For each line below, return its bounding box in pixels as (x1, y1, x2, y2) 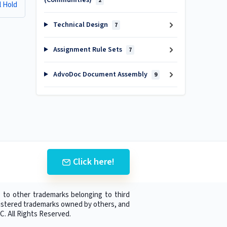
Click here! (73, 156, 115, 168)
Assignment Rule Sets (51, 45, 124, 55)
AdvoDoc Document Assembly (51, 69, 149, 80)
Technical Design (51, 20, 109, 30)
